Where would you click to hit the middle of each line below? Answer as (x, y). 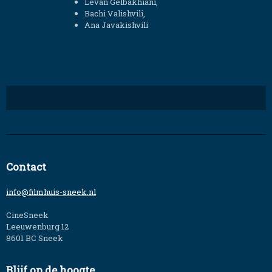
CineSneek (27, 215)
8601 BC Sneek (35, 238)
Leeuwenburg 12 (37, 226)
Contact (26, 166)
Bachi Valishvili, (115, 13)
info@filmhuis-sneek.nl (51, 192)
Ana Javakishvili (116, 25)
